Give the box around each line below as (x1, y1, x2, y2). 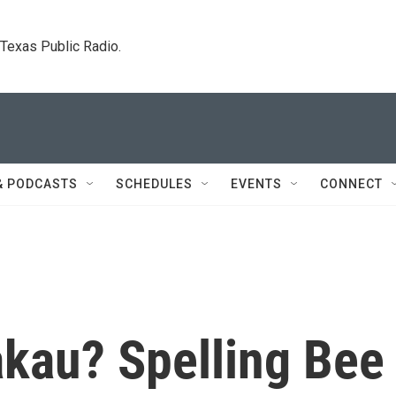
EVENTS (231, 177, 282, 191)
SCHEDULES (116, 177, 193, 191)
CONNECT (320, 177, 383, 191)
